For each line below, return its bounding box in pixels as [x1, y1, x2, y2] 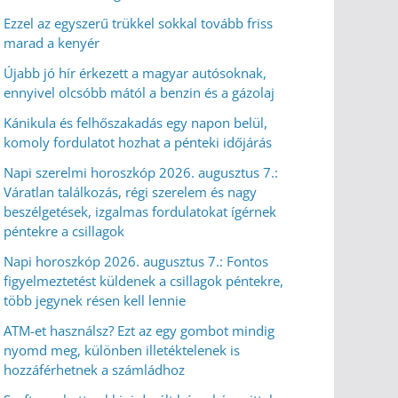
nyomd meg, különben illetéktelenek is [4, 341, 240, 359]
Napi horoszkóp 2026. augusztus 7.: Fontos [4, 252, 268, 270]
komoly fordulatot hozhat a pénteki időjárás [4, 133, 272, 151]
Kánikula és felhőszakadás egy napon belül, [4, 114, 267, 131]
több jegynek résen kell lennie [4, 291, 186, 309]
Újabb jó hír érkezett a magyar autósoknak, [4, 64, 267, 82]
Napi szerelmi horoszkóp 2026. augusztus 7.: [4, 163, 278, 181]
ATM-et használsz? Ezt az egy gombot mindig [4, 322, 275, 339]
